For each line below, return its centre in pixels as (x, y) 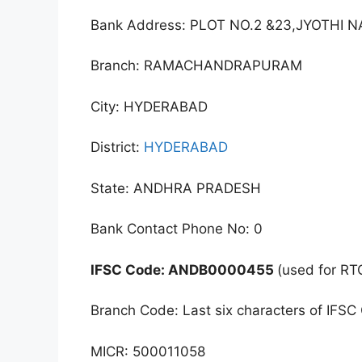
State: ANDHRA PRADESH (176, 188)
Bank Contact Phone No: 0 (177, 229)
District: (117, 147)
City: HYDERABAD (149, 106)
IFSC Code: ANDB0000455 (184, 269)
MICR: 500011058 (148, 351)
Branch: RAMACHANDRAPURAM (196, 66)
